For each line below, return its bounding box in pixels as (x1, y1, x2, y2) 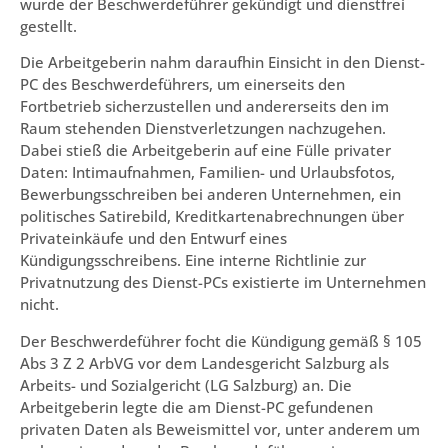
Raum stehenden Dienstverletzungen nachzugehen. (20, 118, 386, 139)
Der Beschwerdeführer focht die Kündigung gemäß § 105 (20, 330, 422, 351)
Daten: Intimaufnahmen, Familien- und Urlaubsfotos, (20, 162, 395, 183)
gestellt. (20, 16, 77, 37)
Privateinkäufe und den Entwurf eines (20, 228, 287, 249)
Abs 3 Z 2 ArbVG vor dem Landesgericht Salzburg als (20, 352, 389, 373)
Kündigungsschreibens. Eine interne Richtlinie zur (20, 250, 366, 271)
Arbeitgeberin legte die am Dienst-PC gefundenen (20, 396, 373, 417)
